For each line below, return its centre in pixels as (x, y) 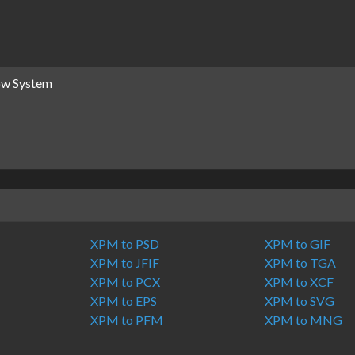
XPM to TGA (300, 263)
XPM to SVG (299, 301)
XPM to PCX (126, 282)
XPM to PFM (127, 320)
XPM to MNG (303, 320)
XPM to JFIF (125, 263)
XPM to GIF (297, 244)
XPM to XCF (299, 282)
